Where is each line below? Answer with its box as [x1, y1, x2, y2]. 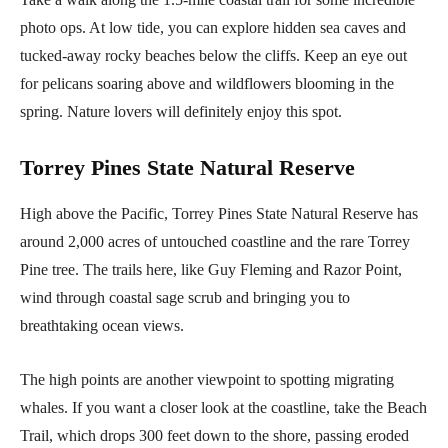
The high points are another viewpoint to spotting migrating [20, 371, 394, 389]
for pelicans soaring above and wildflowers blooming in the [20, 75, 394, 93]
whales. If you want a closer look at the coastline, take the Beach [20, 399, 427, 417]
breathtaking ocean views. [20, 317, 184, 335]
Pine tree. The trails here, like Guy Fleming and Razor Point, [20, 261, 402, 279]
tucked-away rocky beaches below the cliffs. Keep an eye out [20, 47, 407, 65]
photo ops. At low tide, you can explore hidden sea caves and [20, 19, 406, 37]
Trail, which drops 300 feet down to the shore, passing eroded [20, 427, 409, 445]
